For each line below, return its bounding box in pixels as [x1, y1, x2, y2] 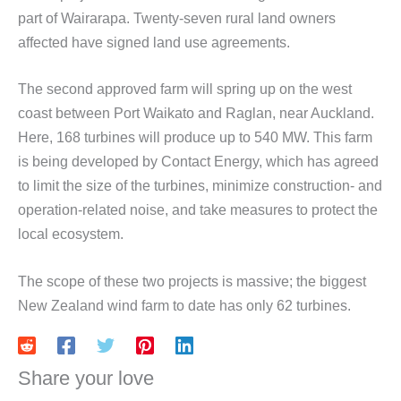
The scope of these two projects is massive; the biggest [18, 273, 366, 289]
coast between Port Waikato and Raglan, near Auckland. [18, 106, 374, 122]
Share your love [18, 366, 154, 389]
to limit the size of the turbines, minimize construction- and [18, 178, 382, 194]
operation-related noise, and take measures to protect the [18, 202, 378, 218]
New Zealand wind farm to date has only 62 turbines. [18, 297, 351, 313]
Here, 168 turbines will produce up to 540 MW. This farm [18, 130, 372, 146]
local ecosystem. [18, 226, 124, 243]
